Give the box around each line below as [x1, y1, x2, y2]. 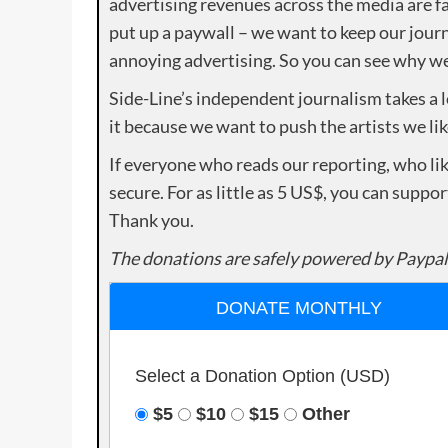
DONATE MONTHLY [216, 297, 383, 318]
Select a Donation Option [135, 365, 341, 386]
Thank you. [109, 208, 194, 231]
